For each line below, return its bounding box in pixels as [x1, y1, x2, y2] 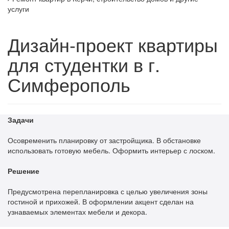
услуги [8, 3, 29, 14]
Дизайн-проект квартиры [8, 31, 218, 57]
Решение [8, 165, 39, 176]
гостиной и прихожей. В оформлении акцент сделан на [8, 196, 194, 207]
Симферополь [8, 71, 130, 97]
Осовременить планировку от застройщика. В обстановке [8, 134, 201, 145]
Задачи [8, 114, 34, 125]
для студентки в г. [8, 51, 160, 77]
